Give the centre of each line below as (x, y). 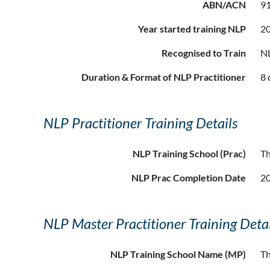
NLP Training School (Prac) (189, 154)
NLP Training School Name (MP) (178, 254)
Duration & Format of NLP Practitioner (164, 77)
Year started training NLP (192, 29)
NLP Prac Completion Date (189, 178)
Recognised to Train (204, 53)
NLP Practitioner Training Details (140, 123)
